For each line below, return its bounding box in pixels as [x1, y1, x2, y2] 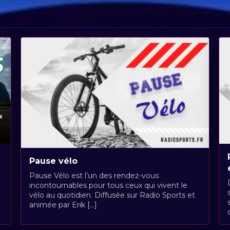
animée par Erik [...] [29, 200, 97, 209]
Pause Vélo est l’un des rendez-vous [29, 170, 159, 180]
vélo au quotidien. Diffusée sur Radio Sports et [29, 190, 195, 200]
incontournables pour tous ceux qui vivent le [29, 180, 187, 190]
